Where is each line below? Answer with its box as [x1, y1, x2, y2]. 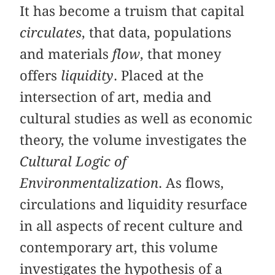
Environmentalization [20, 174, 159, 191]
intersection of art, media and [20, 88, 212, 105]
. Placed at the [114, 67, 204, 83]
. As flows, [158, 174, 225, 191]
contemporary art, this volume [20, 239, 219, 255]
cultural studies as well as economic [20, 110, 253, 126]
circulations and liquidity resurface [20, 196, 248, 212]
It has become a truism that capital [20, 2, 245, 19]
